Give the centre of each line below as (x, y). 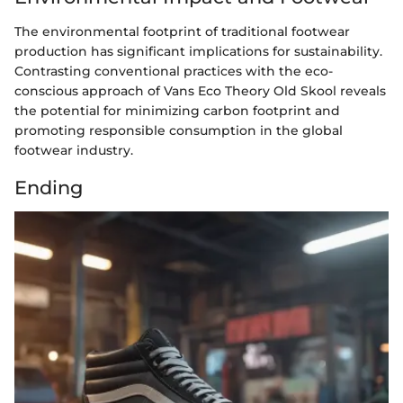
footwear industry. (74, 150)
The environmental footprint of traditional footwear (182, 31)
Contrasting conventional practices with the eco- (174, 71)
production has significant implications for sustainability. (198, 51)
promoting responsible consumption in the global (179, 130)
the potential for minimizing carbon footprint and (177, 110)
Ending (49, 187)
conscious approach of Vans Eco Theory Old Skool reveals (200, 90)
